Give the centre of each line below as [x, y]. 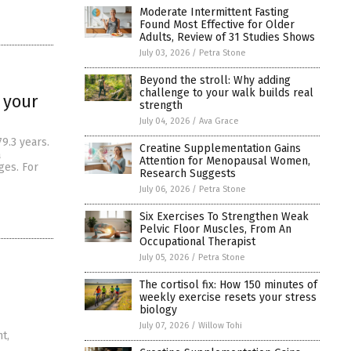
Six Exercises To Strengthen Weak [224, 216]
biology [158, 309]
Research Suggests [188, 173]
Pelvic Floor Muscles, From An [215, 229]
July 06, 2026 [165, 189]
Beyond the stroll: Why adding [215, 80]
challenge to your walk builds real [226, 92]
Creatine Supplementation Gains [220, 148]
